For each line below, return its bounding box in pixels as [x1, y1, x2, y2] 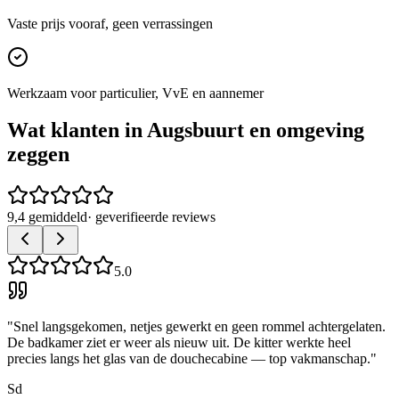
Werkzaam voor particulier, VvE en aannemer [7, 85, 264, 101]
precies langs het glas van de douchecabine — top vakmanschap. [7, 351, 370, 367]
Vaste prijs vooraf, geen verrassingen [7, 15, 213, 31]
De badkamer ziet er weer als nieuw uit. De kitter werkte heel [7, 335, 351, 351]
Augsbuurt [147, 118, 244, 142]
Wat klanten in [7, 118, 147, 142]
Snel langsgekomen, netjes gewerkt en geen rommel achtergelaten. [13, 319, 386, 335]
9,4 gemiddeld [7, 209, 87, 225]
